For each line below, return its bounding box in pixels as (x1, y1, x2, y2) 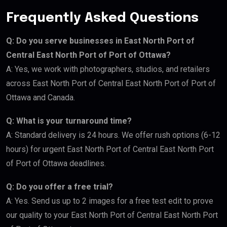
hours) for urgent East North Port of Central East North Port (6, 144, 214, 155)
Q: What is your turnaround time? (6, 116, 132, 126)
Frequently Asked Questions (6, 11, 199, 25)
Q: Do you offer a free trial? (6, 182, 113, 192)
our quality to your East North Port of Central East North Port (6, 210, 218, 220)
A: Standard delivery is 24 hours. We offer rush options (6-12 (6, 130, 220, 140)
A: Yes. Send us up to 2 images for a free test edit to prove (6, 196, 213, 206)
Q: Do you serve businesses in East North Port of (6, 36, 195, 46)
